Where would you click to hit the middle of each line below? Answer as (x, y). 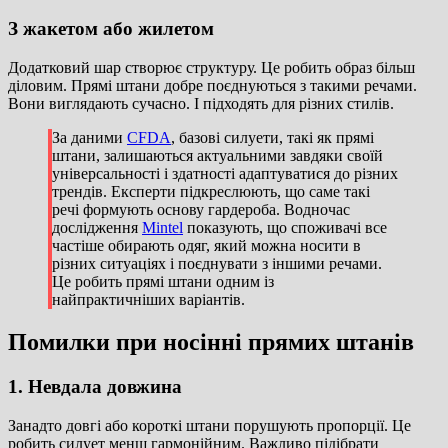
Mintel (162, 228)
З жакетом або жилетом (111, 29)
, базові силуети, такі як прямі (272, 138)
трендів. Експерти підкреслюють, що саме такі (211, 192)
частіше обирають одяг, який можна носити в (206, 246)
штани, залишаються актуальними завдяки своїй (217, 156)
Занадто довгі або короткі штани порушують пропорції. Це (209, 425)
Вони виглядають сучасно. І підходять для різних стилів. (201, 104)
